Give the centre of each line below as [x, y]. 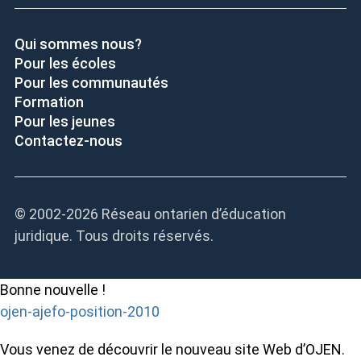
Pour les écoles [65, 64]
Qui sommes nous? [78, 44]
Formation [49, 102]
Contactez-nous [68, 141]
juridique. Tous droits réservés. [114, 236]
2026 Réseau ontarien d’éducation [176, 214]
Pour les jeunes [64, 122]
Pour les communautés [91, 83]
